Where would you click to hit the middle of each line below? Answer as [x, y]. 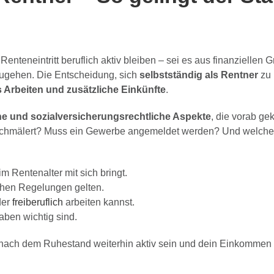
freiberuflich [37, 202]
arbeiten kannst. [98, 202]
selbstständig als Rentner [198, 75]
